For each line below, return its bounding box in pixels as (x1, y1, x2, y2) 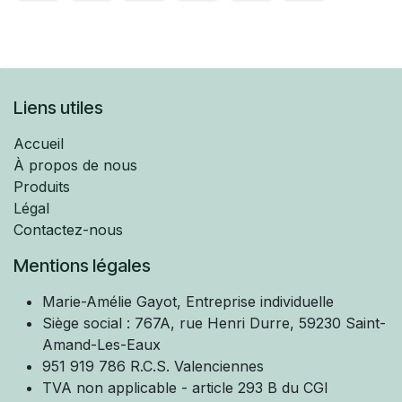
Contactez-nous (13, 220, 123, 239)
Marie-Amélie (42, 292, 136, 310)
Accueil (13, 134, 64, 153)
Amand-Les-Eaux (42, 335, 165, 354)
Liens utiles (13, 96, 103, 118)
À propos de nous (13, 155, 137, 174)
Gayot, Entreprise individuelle (136, 292, 334, 310)
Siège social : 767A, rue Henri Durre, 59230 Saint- (42, 313, 386, 332)
